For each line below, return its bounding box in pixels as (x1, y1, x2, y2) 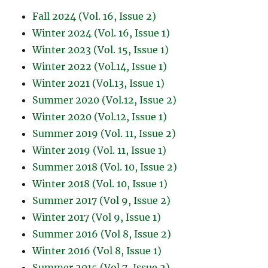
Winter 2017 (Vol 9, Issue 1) (32, 211, 162, 223)
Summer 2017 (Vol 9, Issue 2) (32, 194, 171, 206)
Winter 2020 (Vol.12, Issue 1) (32, 110, 167, 123)
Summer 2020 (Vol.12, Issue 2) (32, 93, 177, 106)
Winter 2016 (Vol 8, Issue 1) (32, 244, 162, 257)
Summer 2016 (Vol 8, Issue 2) (32, 227, 172, 240)
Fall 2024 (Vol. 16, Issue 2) (32, 10, 157, 22)
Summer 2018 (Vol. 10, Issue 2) (32, 160, 178, 173)
